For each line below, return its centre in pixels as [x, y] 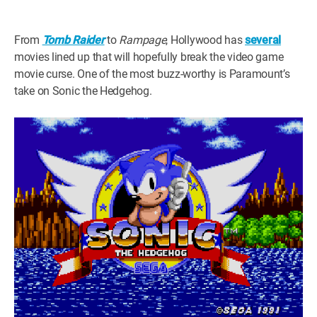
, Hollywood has [205, 40]
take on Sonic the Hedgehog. [83, 91]
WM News [33, 21]
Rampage [143, 40]
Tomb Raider [73, 40]
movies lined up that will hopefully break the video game [149, 57]
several [263, 40]
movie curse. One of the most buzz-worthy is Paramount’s [152, 74]
